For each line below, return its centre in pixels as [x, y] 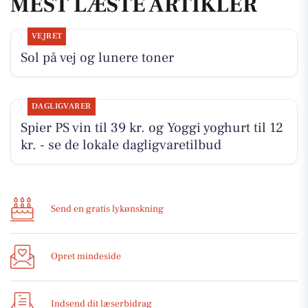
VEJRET [47, 36]
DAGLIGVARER [61, 107]
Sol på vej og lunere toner [97, 58]
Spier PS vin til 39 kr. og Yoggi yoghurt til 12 [152, 128]
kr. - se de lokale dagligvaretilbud [121, 145]
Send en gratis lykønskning [107, 209]
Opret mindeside [86, 257]
